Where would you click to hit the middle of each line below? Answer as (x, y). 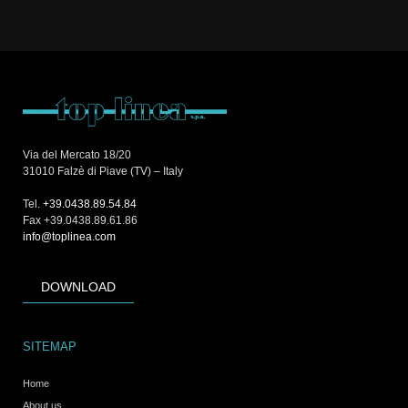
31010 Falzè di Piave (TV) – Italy (103, 171)
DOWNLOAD (78, 287)
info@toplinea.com (69, 236)
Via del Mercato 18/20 (77, 154)
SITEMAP (50, 347)
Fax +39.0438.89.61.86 (80, 220)
